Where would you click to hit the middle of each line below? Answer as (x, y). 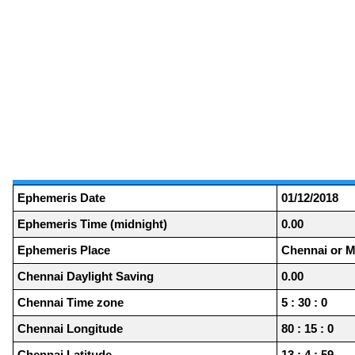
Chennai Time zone (71, 303)
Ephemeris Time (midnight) (92, 224)
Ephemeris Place (64, 250)
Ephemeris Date (61, 198)
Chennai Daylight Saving (86, 277)
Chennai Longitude (70, 329)
